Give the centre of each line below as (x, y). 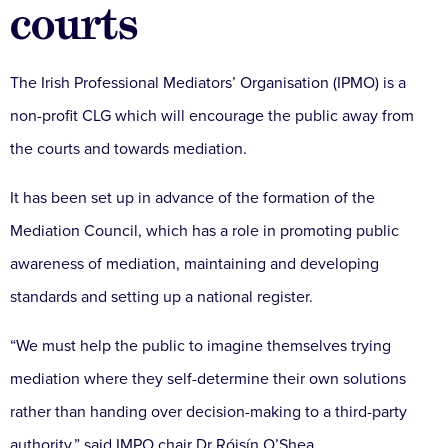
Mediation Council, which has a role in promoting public (204, 231)
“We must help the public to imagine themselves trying (200, 346)
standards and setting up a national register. (161, 297)
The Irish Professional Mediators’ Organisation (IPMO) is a (208, 83)
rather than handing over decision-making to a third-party (208, 412)
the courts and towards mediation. (128, 149)
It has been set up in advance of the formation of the (192, 198)
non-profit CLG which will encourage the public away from (212, 116)
